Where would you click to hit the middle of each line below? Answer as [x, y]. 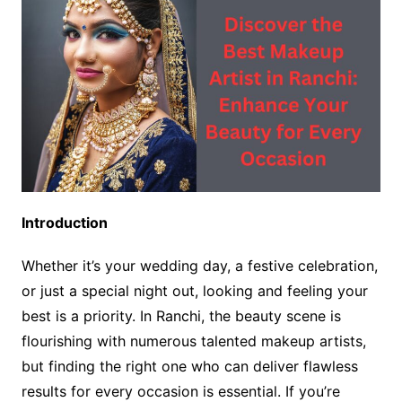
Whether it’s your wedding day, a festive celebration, [199, 266]
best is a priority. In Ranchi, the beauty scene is [181, 316]
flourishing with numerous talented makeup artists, [193, 341]
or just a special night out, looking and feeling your [194, 291]
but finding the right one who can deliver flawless [189, 367]
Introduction [64, 223]
